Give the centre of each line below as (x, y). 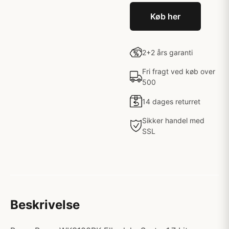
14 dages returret (171, 101)
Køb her (165, 16)
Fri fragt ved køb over (179, 71)
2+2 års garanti (167, 52)
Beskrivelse (45, 205)
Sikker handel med (173, 120)
